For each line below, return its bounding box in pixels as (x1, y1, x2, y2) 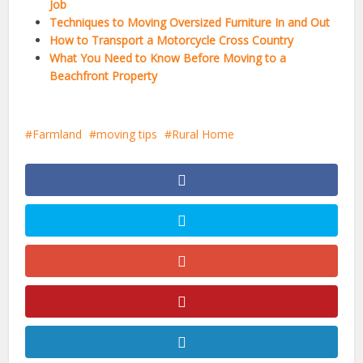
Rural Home (172, 126, 235, 142)
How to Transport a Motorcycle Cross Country (49, 32, 294, 48)
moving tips (96, 126, 158, 142)
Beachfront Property (49, 67, 158, 83)
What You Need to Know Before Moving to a (49, 49, 287, 66)
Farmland (32, 126, 83, 142)
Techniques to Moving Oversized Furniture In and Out (49, 14, 331, 30)
